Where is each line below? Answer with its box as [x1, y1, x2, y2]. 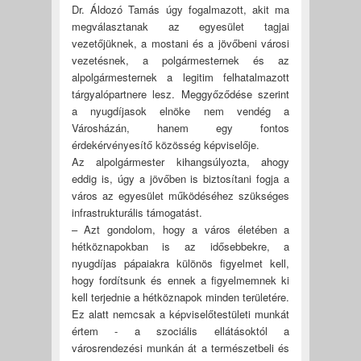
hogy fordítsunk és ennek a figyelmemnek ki [71, 272, 290, 288]
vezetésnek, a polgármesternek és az [71, 52, 290, 68]
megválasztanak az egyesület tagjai [71, 18, 290, 34]
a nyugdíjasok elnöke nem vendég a [71, 102, 290, 118]
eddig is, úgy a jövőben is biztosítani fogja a [71, 170, 290, 186]
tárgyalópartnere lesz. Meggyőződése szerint [71, 85, 290, 102]
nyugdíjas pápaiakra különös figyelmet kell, [71, 255, 290, 271]
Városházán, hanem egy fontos [71, 119, 290, 135]
